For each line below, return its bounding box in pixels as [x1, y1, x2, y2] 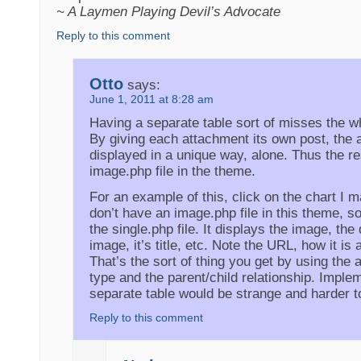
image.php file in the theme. [89, 164, 256, 180]
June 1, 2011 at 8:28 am [89, 93, 214, 106]
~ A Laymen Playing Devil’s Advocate [56, 3, 281, 19]
